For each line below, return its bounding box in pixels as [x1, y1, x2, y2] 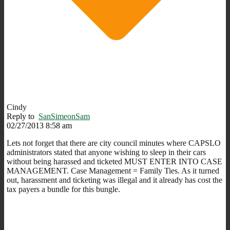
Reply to [7, 111, 39, 121]
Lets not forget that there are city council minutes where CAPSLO [7, 138, 221, 147]
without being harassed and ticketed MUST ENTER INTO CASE [7, 157, 222, 166]
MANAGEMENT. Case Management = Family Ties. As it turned [7, 166, 219, 175]
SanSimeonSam [39, 111, 90, 121]
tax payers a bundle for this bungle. [7, 184, 120, 194]
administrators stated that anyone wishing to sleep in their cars [7, 147, 206, 157]
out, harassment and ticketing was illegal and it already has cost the [7, 175, 222, 184]
